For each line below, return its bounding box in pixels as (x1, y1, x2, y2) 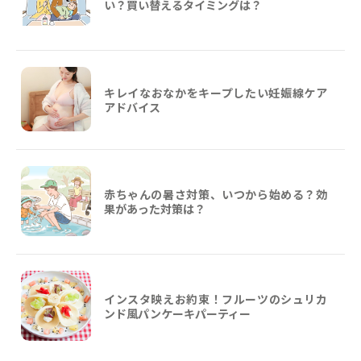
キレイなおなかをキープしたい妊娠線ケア (104, 84, 327, 101)
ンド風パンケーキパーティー (104, 305, 251, 322)
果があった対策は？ (104, 200, 205, 217)
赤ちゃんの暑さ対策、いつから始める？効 (104, 185, 327, 202)
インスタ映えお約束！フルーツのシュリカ (104, 290, 327, 307)
